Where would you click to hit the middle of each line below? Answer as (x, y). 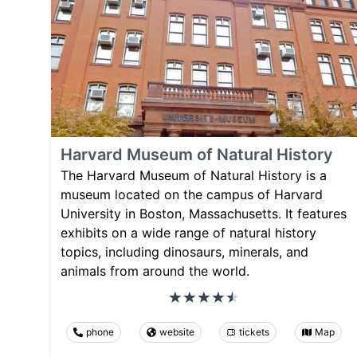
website (177, 331)
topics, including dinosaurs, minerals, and (184, 251)
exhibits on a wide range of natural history (188, 232)
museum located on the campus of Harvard (192, 194)
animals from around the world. (155, 271)
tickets (255, 331)
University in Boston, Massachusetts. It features (204, 213)
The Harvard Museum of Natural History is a (194, 175)
